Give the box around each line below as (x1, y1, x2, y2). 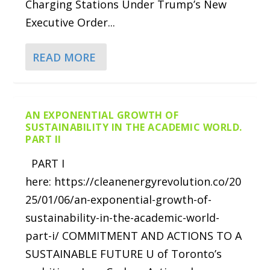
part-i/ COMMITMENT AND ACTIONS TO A (25, 228, 242, 243)
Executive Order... (25, 15, 116, 30)
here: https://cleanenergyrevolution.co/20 (25, 174, 242, 189)
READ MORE (33, 49, 96, 64)
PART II (25, 133, 61, 146)
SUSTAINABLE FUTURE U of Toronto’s (25, 246, 222, 262)
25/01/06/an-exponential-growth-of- (25, 192, 212, 207)
